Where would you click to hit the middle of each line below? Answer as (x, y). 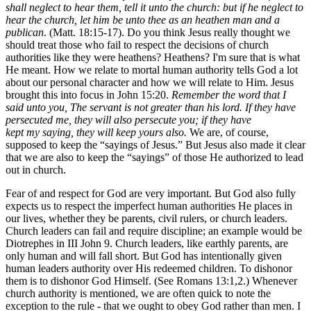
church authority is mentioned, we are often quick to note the (138, 293)
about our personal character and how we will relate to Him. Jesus (150, 82)
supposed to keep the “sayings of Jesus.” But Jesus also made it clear (155, 144)
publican (25, 32)
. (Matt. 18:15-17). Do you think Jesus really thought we (167, 32)
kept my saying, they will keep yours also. (96, 132)
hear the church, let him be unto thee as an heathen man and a (143, 19)
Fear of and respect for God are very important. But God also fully (151, 193)
